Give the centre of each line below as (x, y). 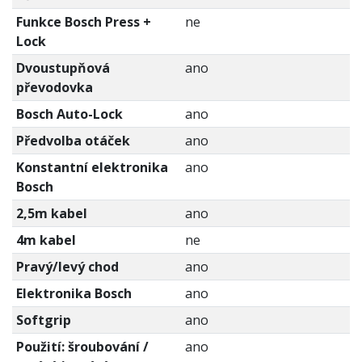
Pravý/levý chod (67, 267)
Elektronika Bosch (74, 294)
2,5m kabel (51, 214)
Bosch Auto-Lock (69, 114)
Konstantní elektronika (92, 168)
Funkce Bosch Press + (83, 22)
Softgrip (43, 320)
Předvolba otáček (73, 141)
